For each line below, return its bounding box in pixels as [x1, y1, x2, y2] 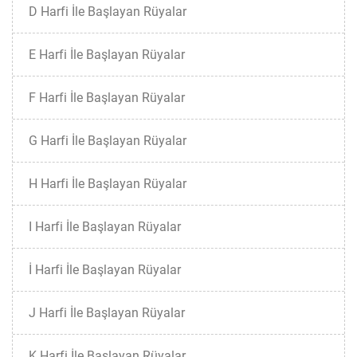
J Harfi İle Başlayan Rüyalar [29, 305, 185, 320]
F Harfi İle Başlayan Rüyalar [29, 90, 185, 105]
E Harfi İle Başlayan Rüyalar [29, 47, 185, 62]
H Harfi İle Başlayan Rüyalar [29, 176, 186, 191]
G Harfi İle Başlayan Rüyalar [29, 133, 186, 148]
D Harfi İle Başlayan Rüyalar [29, 4, 186, 19]
